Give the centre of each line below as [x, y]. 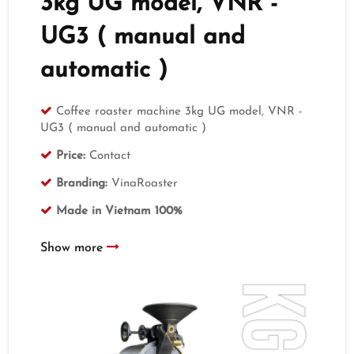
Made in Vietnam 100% [120, 212]
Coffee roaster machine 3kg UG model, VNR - [180, 112]
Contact [108, 156]
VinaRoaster [143, 184]
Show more [74, 249]
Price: [71, 156]
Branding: [82, 184]
